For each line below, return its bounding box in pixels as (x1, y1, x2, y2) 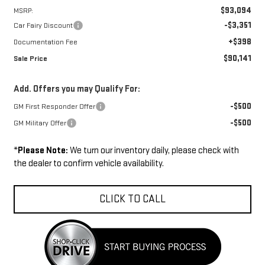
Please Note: (17, 144, 68, 156)
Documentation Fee (13, 37, 77, 47)
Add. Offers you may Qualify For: (13, 83, 140, 95)
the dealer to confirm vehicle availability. (13, 157, 164, 169)
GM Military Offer (13, 118, 66, 128)
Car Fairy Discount (13, 20, 73, 30)
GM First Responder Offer (13, 101, 95, 111)
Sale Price (13, 53, 47, 63)
